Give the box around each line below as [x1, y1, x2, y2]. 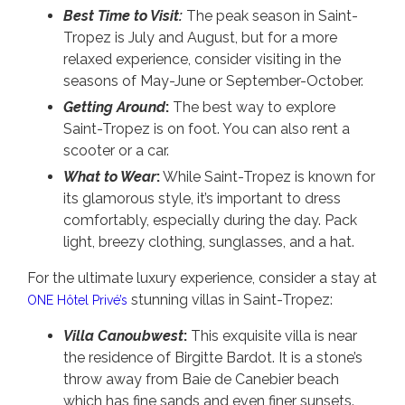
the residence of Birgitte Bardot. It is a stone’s [63, 348, 363, 366]
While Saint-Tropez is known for [160, 167, 375, 185]
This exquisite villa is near [187, 326, 357, 344]
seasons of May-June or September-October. [63, 71, 363, 89]
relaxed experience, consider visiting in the [63, 50, 341, 68]
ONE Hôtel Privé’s [27, 292, 127, 307]
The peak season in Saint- [183, 6, 358, 24]
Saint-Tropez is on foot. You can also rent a [63, 119, 350, 137]
